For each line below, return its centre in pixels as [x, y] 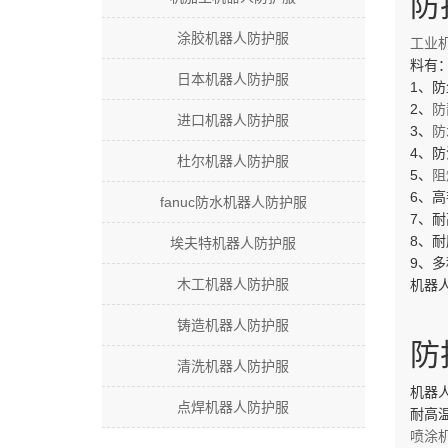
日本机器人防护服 [233, 79]
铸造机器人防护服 [233, 325]
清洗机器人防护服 [233, 366]
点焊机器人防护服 [233, 407]
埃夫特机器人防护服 [233, 243]
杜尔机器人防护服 [233, 161]
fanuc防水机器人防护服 [233, 202]
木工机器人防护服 [233, 284]
